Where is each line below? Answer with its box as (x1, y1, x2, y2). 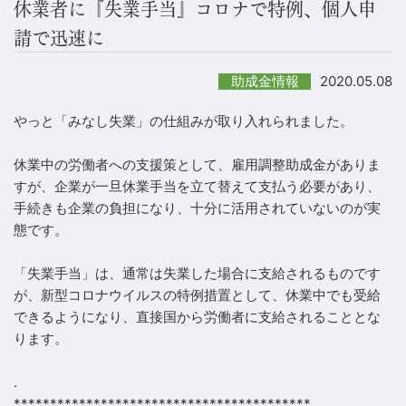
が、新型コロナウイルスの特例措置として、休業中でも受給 (14, 285, 381, 304)
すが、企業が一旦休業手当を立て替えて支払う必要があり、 (14, 177, 381, 195)
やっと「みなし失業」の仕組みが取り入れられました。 (14, 111, 353, 130)
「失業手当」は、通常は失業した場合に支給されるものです (14, 264, 381, 282)
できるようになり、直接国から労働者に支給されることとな (14, 307, 381, 325)
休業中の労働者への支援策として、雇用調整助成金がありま (14, 155, 381, 173)
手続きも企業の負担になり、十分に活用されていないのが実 (14, 198, 381, 217)
